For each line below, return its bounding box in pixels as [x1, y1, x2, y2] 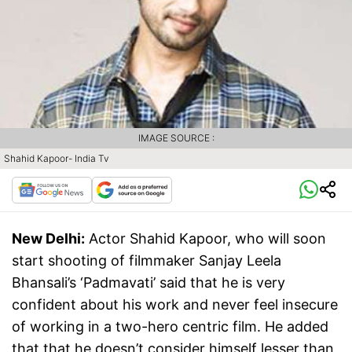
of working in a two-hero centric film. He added [12, 318, 328, 335]
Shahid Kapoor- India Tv [4, 152, 109, 165]
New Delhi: [12, 230, 85, 247]
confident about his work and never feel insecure [12, 296, 338, 313]
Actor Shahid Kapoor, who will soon [89, 230, 326, 247]
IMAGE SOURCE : [137, 132, 214, 145]
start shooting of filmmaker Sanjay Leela [12, 252, 281, 269]
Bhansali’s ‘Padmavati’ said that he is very [12, 274, 285, 291]
